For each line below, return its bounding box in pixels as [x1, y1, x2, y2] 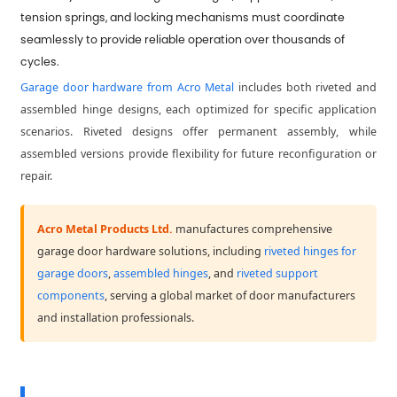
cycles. [20, 54, 60, 70]
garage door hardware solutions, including [37, 244, 265, 260]
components [37, 288, 105, 304]
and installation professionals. [37, 310, 195, 326]
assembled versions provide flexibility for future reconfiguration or [20, 146, 377, 162]
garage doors [37, 266, 109, 282]
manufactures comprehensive [173, 222, 333, 237]
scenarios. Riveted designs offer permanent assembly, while [20, 124, 377, 140]
